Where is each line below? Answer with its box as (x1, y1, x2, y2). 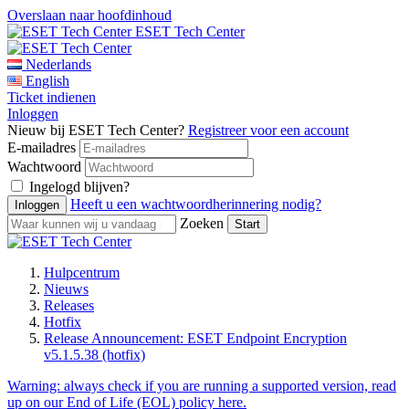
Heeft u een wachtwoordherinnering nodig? (70, 196, 321, 212)
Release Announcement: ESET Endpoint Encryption (44, 330, 347, 346)
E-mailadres (7, 140, 76, 155)
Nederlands (26, 57, 91, 72)
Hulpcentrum (44, 265, 120, 280)
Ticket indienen (7, 89, 96, 105)
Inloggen (7, 106, 58, 121)
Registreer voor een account (188, 122, 349, 138)
